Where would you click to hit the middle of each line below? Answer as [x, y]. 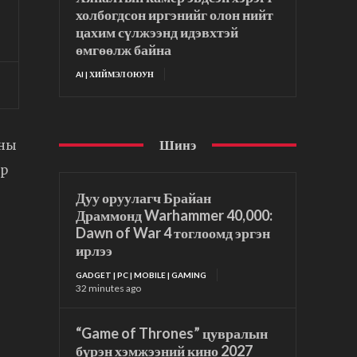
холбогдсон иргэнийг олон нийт [175, 15]
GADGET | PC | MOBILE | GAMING [141, 275]
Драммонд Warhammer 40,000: [175, 216]
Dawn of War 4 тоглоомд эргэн [173, 233]
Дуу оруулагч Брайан [144, 198]
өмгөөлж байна [124, 50]
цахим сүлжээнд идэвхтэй [157, 32]
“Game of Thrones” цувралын [172, 333]
